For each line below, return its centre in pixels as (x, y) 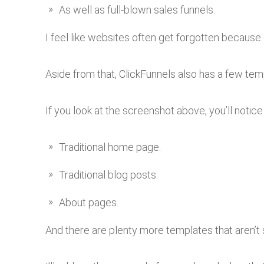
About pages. (89, 203)
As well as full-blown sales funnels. (137, 10)
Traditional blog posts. (108, 175)
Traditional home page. (110, 147)
